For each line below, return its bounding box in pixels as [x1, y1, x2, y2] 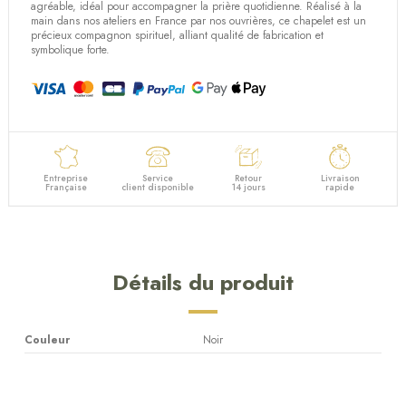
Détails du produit [112, 266, 294, 299]
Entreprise [43, 171, 89, 186]
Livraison [320, 171, 360, 186]
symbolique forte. [31, 41, 111, 58]
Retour [235, 171, 263, 186]
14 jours [231, 180, 266, 195]
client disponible [121, 180, 194, 195]
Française [44, 180, 87, 195]
